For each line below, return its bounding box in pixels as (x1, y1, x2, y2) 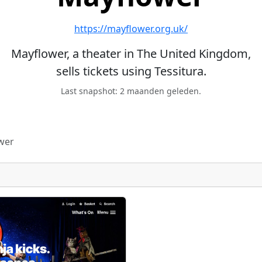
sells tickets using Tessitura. (56, 63, 206, 79)
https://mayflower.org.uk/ (74, 22, 188, 35)
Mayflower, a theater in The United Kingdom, (11, 46, 251, 61)
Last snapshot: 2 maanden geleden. (61, 85, 201, 96)
